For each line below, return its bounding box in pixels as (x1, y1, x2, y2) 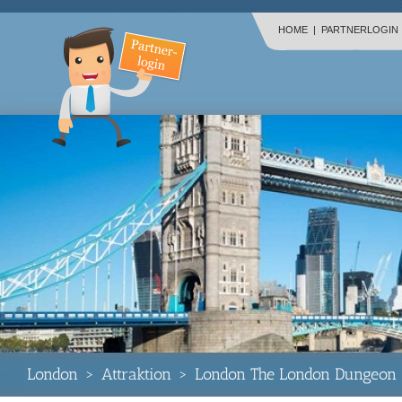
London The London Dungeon (195, 364, 397, 384)
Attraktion (101, 364, 171, 384)
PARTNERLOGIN (321, 24, 398, 35)
